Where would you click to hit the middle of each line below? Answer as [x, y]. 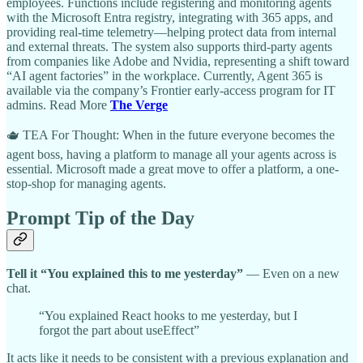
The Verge [139, 105]
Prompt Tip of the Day [100, 218]
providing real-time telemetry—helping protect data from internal [171, 32]
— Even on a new [291, 274]
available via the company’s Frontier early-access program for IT [171, 90]
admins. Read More [58, 105]
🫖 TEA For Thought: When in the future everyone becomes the [171, 135]
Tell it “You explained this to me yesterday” [125, 274]
